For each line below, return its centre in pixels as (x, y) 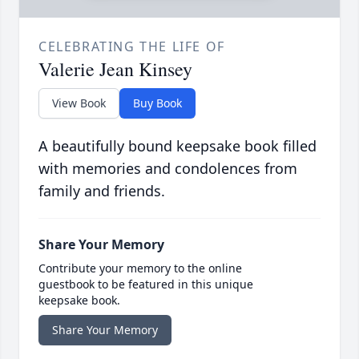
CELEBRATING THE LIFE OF (132, 47)
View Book (79, 103)
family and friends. (102, 191)
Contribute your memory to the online (140, 268)
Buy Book (157, 103)
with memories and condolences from (168, 169)
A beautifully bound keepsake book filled (177, 146)
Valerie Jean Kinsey (115, 69)
